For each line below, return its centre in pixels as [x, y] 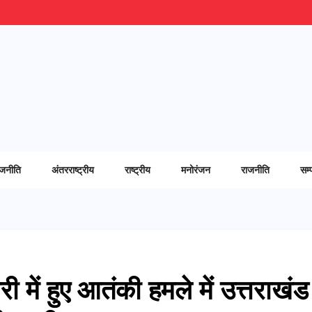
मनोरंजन [196, 169]
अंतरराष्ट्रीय [73, 169]
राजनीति [255, 169]
